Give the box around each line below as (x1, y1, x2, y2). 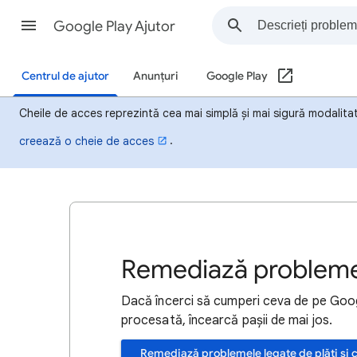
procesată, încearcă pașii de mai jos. (121, 312, 332, 328)
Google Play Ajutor (53, 18, 175, 35)
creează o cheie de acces (19, 133, 154, 148)
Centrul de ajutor (22, 69, 109, 83)
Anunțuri (133, 69, 178, 83)
